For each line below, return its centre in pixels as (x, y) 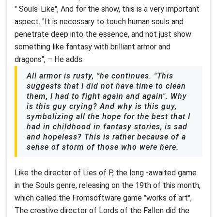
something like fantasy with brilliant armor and (93, 47)
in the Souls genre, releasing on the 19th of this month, (108, 185)
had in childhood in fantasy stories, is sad (107, 127)
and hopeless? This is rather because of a (106, 137)
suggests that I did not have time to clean (106, 86)
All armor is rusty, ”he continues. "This (100, 76)
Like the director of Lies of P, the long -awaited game (106, 173)
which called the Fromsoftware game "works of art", (103, 198)
